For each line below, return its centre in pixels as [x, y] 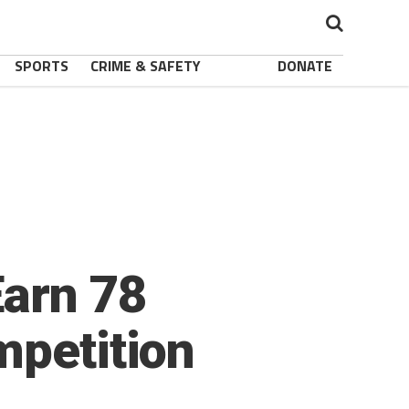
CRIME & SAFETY [146, 66]
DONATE [305, 66]
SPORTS [42, 66]
